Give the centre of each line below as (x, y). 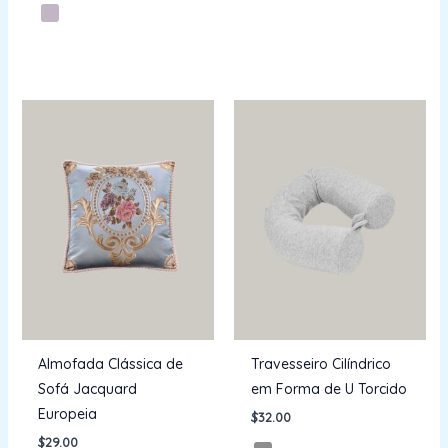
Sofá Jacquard (88, 388)
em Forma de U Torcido (328, 388)
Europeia (68, 413)
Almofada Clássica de (111, 363)
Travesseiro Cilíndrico (320, 363)
